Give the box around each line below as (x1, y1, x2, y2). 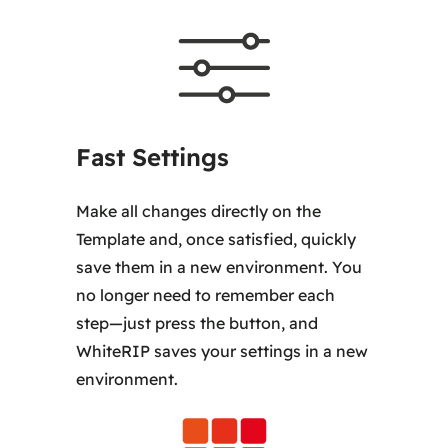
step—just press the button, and (76, 312, 319, 333)
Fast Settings (76, 141, 230, 172)
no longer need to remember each (76, 284, 336, 305)
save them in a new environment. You (76, 256, 363, 277)
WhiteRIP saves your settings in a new (76, 340, 369, 361)
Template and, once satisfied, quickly (76, 228, 357, 249)
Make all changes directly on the (76, 200, 322, 221)
